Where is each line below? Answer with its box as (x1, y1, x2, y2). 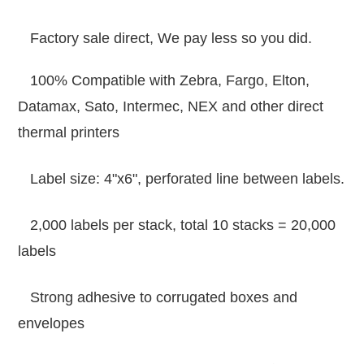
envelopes (18, 315, 85, 331)
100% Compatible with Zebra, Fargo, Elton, (18, 72, 310, 89)
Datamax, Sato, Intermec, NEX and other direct (18, 98, 324, 115)
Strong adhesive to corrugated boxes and (18, 289, 298, 305)
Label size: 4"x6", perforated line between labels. (18, 171, 345, 187)
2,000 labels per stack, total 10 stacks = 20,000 (18, 217, 336, 233)
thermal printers (18, 124, 120, 141)
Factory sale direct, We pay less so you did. (18, 30, 313, 46)
